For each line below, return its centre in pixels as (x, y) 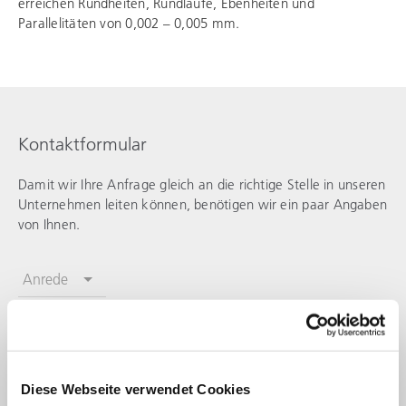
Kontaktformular (82, 144)
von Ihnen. (49, 224)
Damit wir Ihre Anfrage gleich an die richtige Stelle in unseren (202, 184)
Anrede (45, 279)
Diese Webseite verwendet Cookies (135, 389)
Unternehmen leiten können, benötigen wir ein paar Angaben (203, 204)
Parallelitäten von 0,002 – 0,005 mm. (129, 23)
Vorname (50, 330)
